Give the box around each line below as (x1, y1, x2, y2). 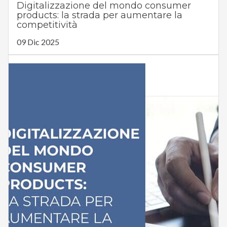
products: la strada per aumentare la (16, 10, 182, 21)
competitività (16, 19, 78, 31)
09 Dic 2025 (16, 37, 59, 47)
